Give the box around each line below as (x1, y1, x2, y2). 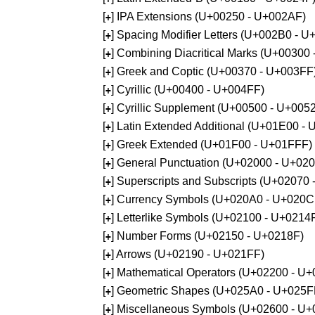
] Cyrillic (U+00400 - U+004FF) (111, 84, 264, 96)
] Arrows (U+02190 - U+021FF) (111, 248, 264, 260)
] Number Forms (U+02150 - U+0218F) (111, 230, 304, 242)
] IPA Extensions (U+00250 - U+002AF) (111, 11, 306, 22)
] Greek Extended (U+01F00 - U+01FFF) (111, 139, 312, 150)
